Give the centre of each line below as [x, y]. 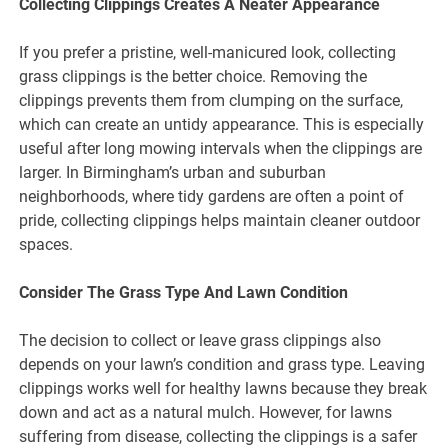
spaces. [46, 244]
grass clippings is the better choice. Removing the [193, 76]
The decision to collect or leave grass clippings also [200, 340]
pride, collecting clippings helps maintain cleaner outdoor [220, 220]
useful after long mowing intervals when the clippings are [221, 148]
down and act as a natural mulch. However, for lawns [206, 412]
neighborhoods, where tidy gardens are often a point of [212, 196]
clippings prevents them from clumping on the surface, [211, 100]
